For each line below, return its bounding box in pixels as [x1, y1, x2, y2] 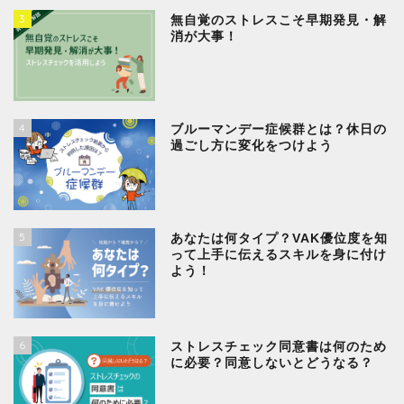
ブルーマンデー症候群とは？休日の [170, 122, 388, 136]
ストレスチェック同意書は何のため [170, 340, 388, 354]
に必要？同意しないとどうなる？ [170, 356, 374, 371]
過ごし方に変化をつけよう [170, 138, 334, 152]
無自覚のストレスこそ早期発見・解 [170, 14, 388, 28]
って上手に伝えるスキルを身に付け [170, 247, 388, 262]
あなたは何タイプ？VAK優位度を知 [170, 231, 389, 245]
